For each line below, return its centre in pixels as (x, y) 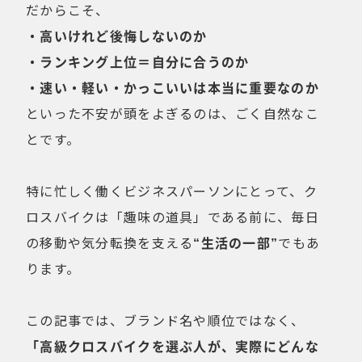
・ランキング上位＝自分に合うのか (138, 61)
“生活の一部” (236, 242)
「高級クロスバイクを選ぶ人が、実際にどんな (173, 346)
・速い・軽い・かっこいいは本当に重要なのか (173, 87)
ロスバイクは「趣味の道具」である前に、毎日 (173, 217)
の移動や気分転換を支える (110, 242)
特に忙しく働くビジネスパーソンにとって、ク (172, 191)
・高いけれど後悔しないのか (117, 36)
